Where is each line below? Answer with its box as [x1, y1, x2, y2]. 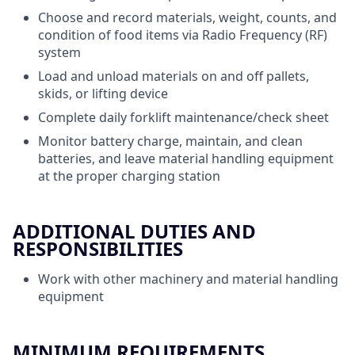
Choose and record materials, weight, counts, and [38, 8, 337, 26]
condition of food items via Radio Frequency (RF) [38, 25, 327, 44]
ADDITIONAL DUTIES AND [13, 217, 256, 244]
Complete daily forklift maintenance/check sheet [38, 108, 329, 126]
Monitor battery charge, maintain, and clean [38, 132, 303, 150]
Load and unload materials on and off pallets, [38, 67, 309, 85]
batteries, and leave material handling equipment [38, 149, 334, 167]
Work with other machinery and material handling [38, 269, 338, 288]
